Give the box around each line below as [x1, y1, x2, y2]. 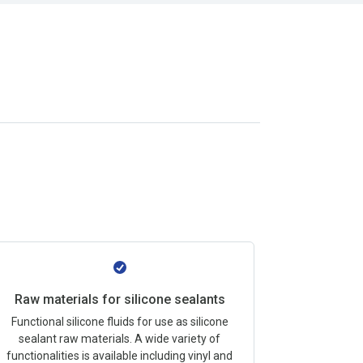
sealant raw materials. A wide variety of [19, 332, 221, 345]
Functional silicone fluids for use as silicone [11, 315, 228, 328]
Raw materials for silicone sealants [14, 292, 225, 307]
